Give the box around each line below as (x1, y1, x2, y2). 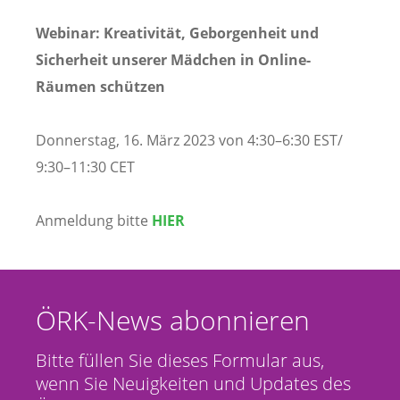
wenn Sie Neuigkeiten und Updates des (36, 371, 351, 396)
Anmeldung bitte (36, 210, 152, 230)
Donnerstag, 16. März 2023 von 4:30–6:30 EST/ (36, 129, 343, 150)
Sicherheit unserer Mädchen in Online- (36, 49, 311, 70)
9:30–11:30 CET (36, 156, 135, 177)
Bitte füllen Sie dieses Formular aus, (36, 347, 324, 372)
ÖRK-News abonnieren (36, 301, 310, 338)
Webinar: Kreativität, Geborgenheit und (36, 22, 319, 43)
